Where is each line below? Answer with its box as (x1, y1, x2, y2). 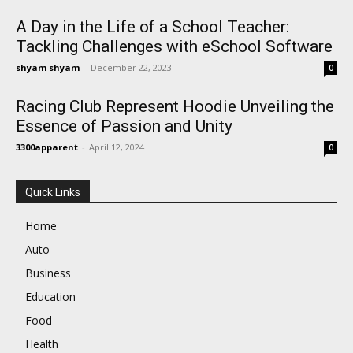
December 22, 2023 (91, 61, 172, 73)
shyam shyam (16, 61, 80, 73)
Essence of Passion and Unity (16, 116, 232, 136)
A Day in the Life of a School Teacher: (16, 17, 289, 36)
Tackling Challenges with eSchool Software (16, 36, 333, 56)
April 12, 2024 (89, 140, 144, 153)
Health (25, 336, 58, 351)
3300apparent (16, 140, 78, 153)
